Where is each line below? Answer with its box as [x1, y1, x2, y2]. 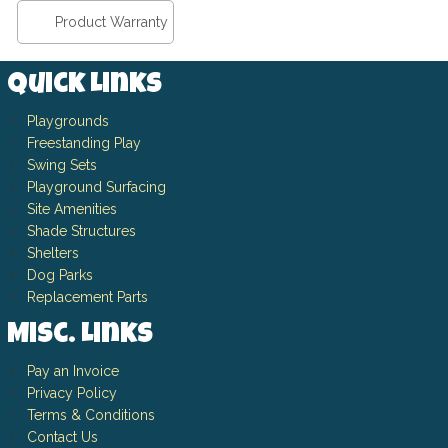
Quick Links [6, 71, 162, 100]
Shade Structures [26, 222, 136, 239]
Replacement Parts [26, 288, 148, 305]
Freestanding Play [26, 134, 141, 151]
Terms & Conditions [26, 406, 155, 423]
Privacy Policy [26, 384, 117, 401]
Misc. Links [6, 321, 153, 350]
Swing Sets [26, 156, 97, 173]
